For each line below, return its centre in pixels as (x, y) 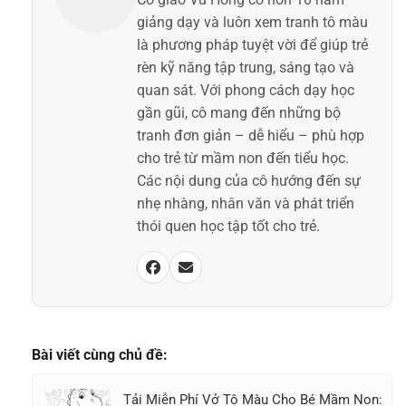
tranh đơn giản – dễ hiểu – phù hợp (251, 135)
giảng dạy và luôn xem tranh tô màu (252, 22)
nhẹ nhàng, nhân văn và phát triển (246, 203)
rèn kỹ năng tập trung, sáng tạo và (246, 67)
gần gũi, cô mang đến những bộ (239, 112)
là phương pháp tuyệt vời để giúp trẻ (252, 44)
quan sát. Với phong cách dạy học (246, 90)
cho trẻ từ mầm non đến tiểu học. (243, 158)
